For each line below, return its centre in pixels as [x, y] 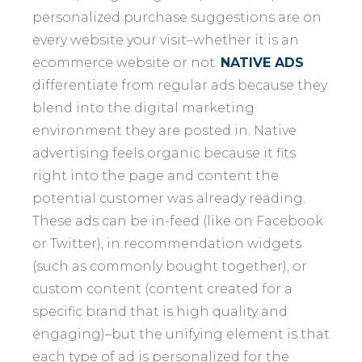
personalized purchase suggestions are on [177, 17]
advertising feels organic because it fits [164, 153]
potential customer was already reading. [169, 198]
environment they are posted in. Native [164, 130]
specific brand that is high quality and [160, 311]
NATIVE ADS [262, 63]
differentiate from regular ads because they [180, 85]
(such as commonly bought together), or [170, 266]
